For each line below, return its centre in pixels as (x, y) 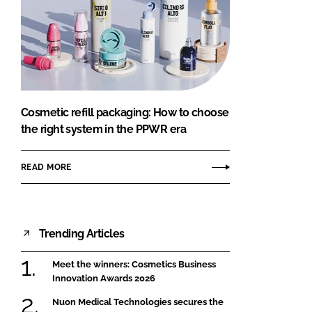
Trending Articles (82, 233)
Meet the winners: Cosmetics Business (134, 265)
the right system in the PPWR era (104, 130)
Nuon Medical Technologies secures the (138, 302)
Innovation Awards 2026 (104, 279)
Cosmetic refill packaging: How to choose (125, 113)
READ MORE (46, 167)
